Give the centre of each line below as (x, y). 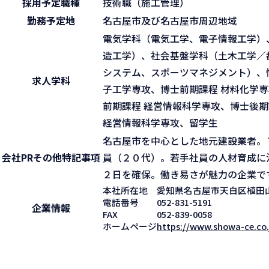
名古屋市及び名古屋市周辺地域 (170, 21)
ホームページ (130, 226)
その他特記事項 (67, 158)
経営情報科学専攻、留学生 (160, 123)
